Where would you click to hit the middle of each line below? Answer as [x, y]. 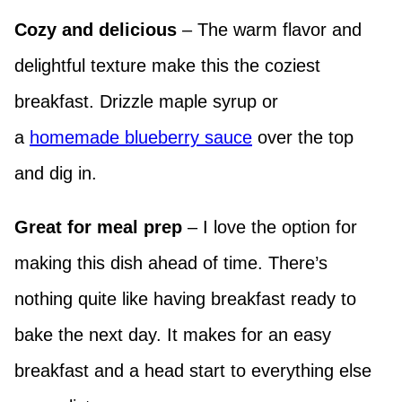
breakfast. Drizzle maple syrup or [146, 101]
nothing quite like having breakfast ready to [185, 298]
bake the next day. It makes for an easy [173, 334]
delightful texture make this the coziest [167, 65]
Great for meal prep [98, 227]
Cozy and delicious [96, 29]
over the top [303, 137]
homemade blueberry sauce [141, 137]
